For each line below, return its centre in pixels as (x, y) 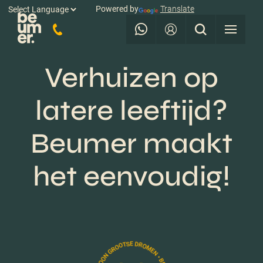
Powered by (117, 9)
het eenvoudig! (131, 176)
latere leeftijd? (131, 111)
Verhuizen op (131, 78)
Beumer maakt (131, 144)
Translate (177, 9)
